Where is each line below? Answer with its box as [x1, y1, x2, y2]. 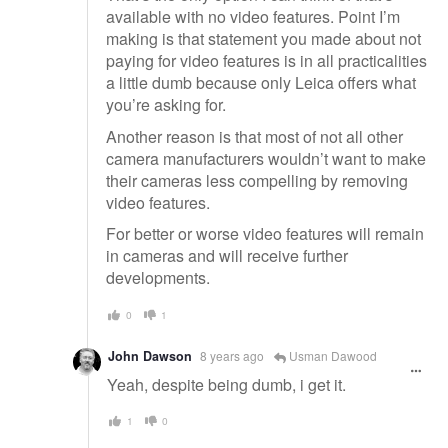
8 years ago [200, 346, 264, 364]
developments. [106, 266, 210, 290]
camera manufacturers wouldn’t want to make [106, 146, 426, 170]
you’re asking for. [106, 93, 226, 117]
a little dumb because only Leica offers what [106, 71, 416, 95]
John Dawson [108, 346, 192, 365]
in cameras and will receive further [106, 244, 348, 268]
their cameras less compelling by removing [106, 168, 408, 192]
